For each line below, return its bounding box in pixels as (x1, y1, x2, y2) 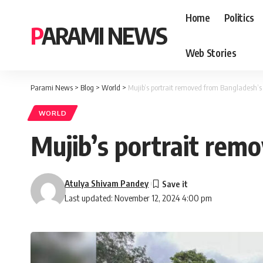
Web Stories (186, 46, 237, 59)
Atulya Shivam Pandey (65, 178, 149, 189)
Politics (224, 11, 254, 24)
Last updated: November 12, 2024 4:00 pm (65, 193, 213, 204)
